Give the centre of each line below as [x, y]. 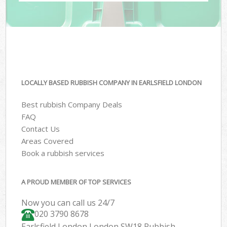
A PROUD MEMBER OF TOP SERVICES [77, 182]
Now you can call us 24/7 [68, 203]
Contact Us [41, 128]
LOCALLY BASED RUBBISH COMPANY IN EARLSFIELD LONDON [112, 83]
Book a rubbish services [63, 153]
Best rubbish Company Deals [72, 104]
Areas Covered [48, 141]
